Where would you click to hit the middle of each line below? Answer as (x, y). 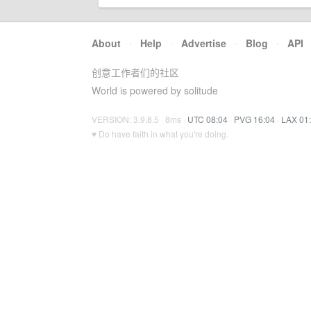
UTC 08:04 (208, 119)
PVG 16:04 (254, 119)
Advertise (204, 43)
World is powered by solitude (155, 90)
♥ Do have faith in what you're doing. (160, 134)
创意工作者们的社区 (135, 72)
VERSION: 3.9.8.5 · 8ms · (140, 119)
